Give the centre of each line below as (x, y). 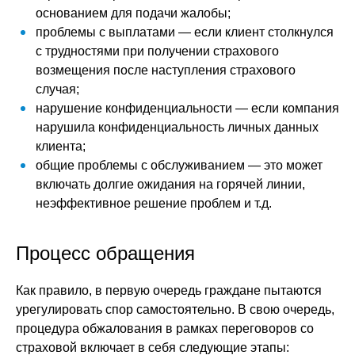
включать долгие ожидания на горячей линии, (170, 184)
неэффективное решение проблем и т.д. (154, 203)
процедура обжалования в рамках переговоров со (165, 328)
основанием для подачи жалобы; (133, 13)
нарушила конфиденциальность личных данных (177, 127)
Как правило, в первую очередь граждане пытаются (169, 290)
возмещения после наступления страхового (166, 70)
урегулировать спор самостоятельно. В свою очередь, (175, 309)
